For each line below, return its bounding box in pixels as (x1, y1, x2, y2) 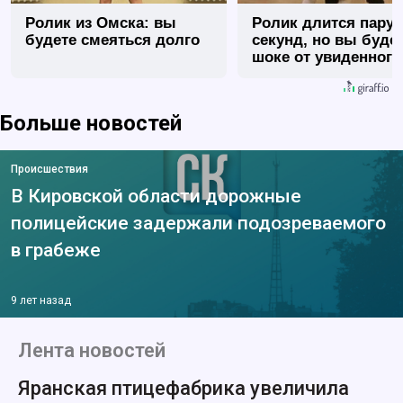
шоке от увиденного (252, 49, 401, 67)
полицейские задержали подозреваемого (11, 212, 386, 235)
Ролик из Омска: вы (25, 14, 176, 32)
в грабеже (11, 239, 101, 262)
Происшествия (11, 163, 88, 176)
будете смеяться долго (25, 31, 200, 49)
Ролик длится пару (252, 14, 394, 32)
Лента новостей (18, 339, 166, 363)
